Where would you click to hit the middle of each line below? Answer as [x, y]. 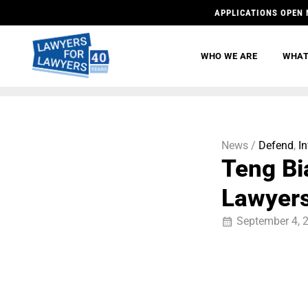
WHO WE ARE [229, 56]
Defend [276, 145]
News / [239, 145]
